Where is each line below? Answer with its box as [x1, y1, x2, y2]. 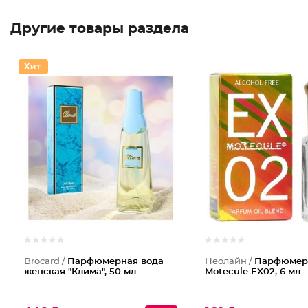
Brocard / [24, 257, 67, 266]
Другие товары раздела [10, 22, 189, 36]
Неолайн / [204, 257, 254, 266]
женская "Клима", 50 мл [24, 267, 136, 276]
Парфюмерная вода [67, 257, 164, 266]
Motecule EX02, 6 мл [204, 267, 300, 276]
